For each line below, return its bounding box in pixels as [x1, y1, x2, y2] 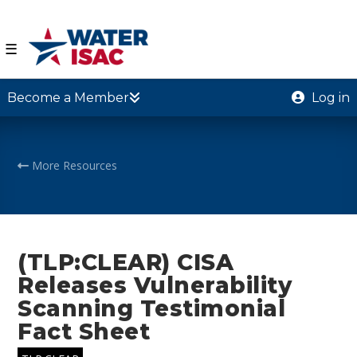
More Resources [29, 157, 118, 173]
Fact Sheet [18, 317, 151, 345]
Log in [308, 89, 351, 105]
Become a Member [6, 89, 129, 105]
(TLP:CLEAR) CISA [18, 248, 234, 276]
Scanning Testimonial [18, 294, 286, 322]
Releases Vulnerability [18, 271, 292, 299]
